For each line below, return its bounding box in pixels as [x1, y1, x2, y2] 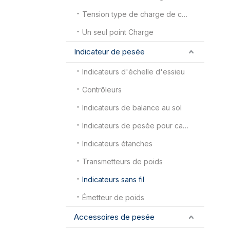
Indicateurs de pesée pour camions [183, 121, 189, 130]
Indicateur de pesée [74, 46, 145, 56]
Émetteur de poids [82, 193, 145, 202]
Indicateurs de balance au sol [82, 103, 182, 112]
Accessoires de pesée [74, 212, 155, 222]
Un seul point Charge [82, 27, 154, 36]
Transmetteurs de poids [82, 157, 163, 166]
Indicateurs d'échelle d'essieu [82, 67, 185, 76]
